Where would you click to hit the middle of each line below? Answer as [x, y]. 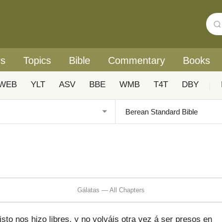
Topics [37, 60]
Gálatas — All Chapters [111, 190]
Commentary [137, 60]
